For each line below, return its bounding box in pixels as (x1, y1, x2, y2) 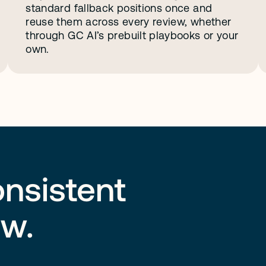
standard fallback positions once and (26, 2, 213, 14)
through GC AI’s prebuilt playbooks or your (26, 29, 239, 42)
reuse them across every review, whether (26, 15, 232, 28)
